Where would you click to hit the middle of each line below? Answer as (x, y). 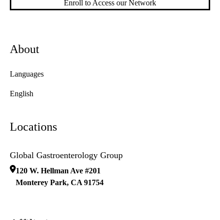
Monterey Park (41, 183)
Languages (27, 74)
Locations (33, 127)
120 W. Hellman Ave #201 (58, 171)
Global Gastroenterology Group (66, 155)
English (22, 94)
